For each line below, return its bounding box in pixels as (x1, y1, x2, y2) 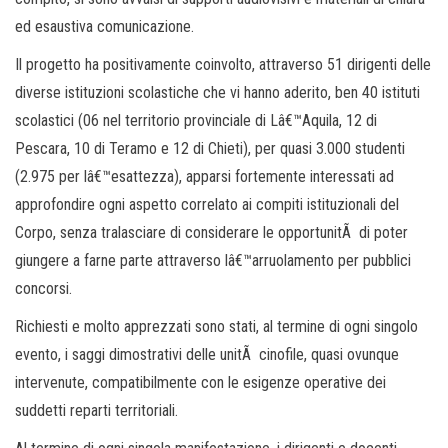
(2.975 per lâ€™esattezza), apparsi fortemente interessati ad (15, 167, 394, 186)
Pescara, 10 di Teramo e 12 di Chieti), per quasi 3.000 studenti (15, 139, 405, 158)
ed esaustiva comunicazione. (15, 17, 194, 36)
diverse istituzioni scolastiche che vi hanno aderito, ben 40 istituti (15, 83, 420, 102)
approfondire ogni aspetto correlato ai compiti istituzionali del (15, 195, 399, 214)
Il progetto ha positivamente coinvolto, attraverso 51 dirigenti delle (15, 55, 431, 74)
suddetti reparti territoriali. (15, 401, 178, 420)
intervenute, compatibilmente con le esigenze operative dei (15, 373, 386, 392)
